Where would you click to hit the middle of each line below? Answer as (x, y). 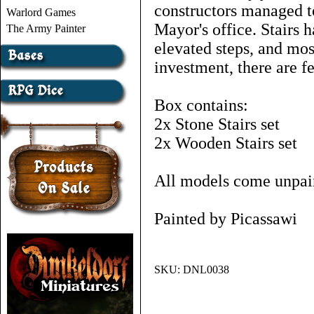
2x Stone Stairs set (217, 124)
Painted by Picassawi (226, 219)
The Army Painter (46, 28)
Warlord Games (41, 12)
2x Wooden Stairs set (226, 143)
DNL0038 (206, 269)
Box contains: (201, 105)
